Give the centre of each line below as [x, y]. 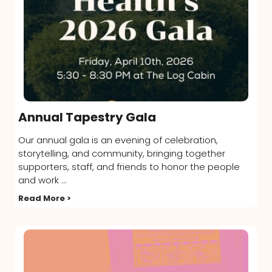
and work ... [42, 180]
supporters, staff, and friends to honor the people [129, 167]
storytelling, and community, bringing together [122, 153]
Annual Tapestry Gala [87, 117]
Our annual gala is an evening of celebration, [118, 140]
